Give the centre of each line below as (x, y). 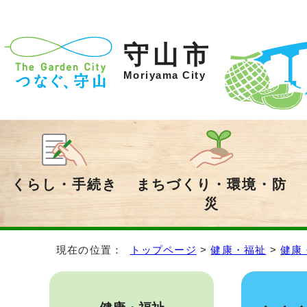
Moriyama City (165, 75)
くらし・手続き (64, 184)
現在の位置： (93, 250)
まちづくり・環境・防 (212, 184)
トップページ (163, 250)
